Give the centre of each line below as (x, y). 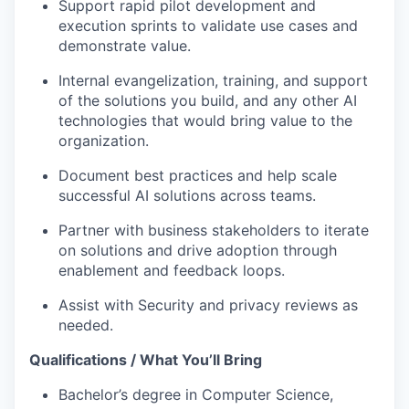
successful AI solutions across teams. (187, 196)
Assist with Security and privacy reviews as (208, 305)
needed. (86, 325)
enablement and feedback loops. (172, 271)
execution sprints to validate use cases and (208, 26)
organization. (104, 141)
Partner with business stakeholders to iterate (214, 231)
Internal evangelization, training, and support (213, 81)
